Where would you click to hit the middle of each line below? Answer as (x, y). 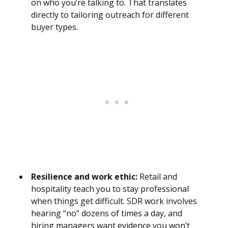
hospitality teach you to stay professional (110, 189)
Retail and (157, 177)
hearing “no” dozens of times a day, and (107, 213)
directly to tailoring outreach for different (110, 15)
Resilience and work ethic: (84, 177)
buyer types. (54, 27)
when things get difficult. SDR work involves (114, 201)
